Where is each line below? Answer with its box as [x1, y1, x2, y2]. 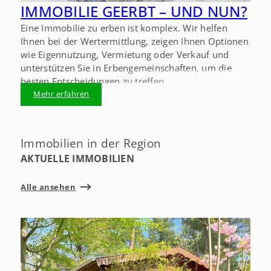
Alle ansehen [21, 181, 76, 192]
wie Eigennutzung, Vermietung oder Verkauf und [21, 48, 229, 60]
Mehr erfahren [33, 88, 90, 100]
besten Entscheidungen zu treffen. [21, 74, 167, 87]
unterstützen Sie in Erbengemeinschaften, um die [21, 61, 232, 74]
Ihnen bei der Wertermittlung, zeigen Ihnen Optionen [21, 34, 249, 47]
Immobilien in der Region [21, 135, 162, 151]
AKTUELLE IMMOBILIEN [21, 152, 134, 166]
